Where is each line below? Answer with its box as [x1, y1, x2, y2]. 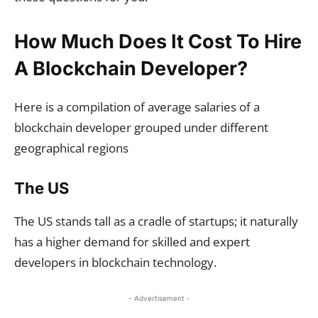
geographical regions [14, 139, 131, 156]
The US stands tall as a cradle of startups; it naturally [14, 212, 298, 229]
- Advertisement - [128, 293, 190, 302]
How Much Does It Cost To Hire [14, 29, 302, 53]
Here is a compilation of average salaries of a [14, 98, 260, 115]
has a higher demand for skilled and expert [14, 233, 250, 250]
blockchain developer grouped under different [14, 119, 268, 136]
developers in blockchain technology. [14, 253, 219, 270]
